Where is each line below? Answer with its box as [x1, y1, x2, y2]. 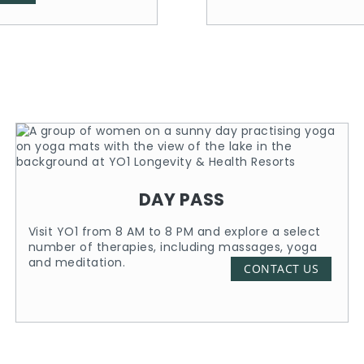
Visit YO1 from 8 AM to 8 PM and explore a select [28, 223, 321, 240]
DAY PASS [138, 188, 225, 211]
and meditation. [28, 254, 126, 271]
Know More [258, 265, 332, 281]
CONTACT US [244, 261, 319, 276]
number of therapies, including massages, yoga [28, 239, 318, 255]
